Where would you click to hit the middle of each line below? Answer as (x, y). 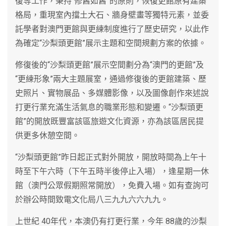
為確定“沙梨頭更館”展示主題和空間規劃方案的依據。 (111, 43)
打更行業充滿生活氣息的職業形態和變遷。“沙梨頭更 (109, 107)
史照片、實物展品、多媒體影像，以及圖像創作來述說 (112, 93)
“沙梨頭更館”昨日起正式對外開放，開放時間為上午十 (111, 157)
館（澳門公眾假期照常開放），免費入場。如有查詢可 (112, 185)
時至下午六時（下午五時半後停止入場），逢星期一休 (112, 171)
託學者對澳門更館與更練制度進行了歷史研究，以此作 (112, 29)
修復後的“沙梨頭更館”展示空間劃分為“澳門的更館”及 (109, 65)
